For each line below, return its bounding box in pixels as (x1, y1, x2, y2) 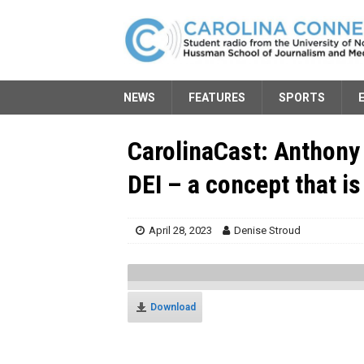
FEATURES (188, 90, 245, 104)
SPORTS (279, 90, 325, 104)
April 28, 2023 (149, 223, 212, 236)
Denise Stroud (234, 223, 301, 236)
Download (150, 301, 196, 313)
